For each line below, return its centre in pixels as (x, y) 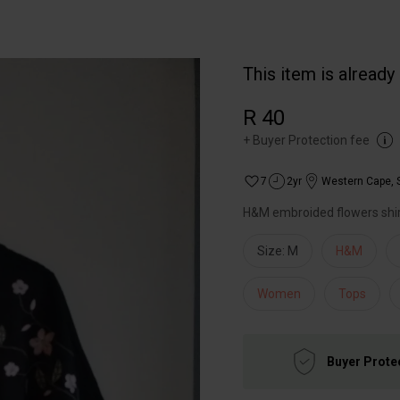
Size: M (278, 251)
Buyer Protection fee (311, 140)
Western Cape (356, 181)
